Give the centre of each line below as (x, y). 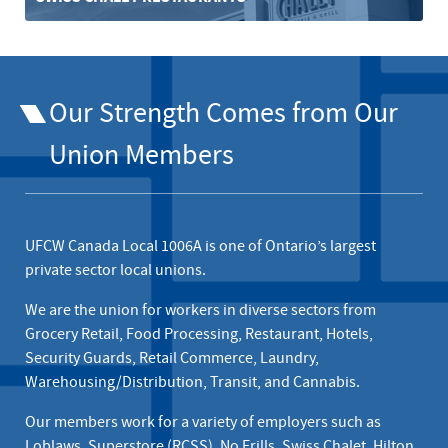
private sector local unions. (115, 269)
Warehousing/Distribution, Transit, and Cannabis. (192, 381)
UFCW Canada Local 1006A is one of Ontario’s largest (200, 245)
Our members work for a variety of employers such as (203, 421)
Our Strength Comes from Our (223, 113)
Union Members (141, 155)
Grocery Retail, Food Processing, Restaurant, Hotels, (199, 333)
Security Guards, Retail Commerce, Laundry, (172, 357)
